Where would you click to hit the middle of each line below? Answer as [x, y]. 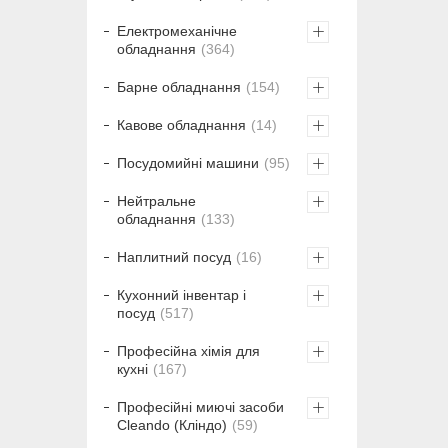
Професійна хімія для [188, 351]
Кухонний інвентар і [181, 295]
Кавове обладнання [181, 125]
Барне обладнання [179, 87]
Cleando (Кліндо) [172, 425]
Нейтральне [156, 201]
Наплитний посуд [174, 257]
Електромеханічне [177, 31]
